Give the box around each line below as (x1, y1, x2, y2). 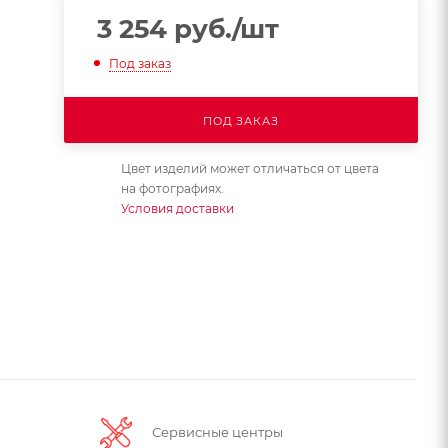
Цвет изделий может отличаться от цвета (120, 160, 379, 176)
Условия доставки (120, 200, 234, 216)
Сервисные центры (152, 424, 283, 440)
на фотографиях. (120, 180, 224, 196)
